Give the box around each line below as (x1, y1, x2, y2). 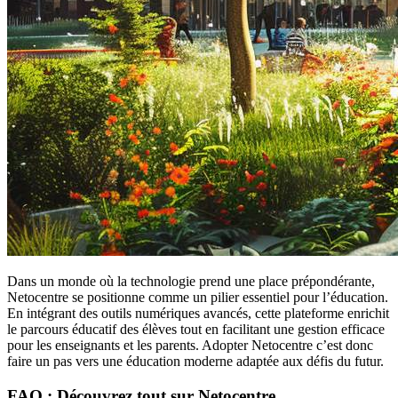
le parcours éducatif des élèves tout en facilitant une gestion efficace (7, 322, 385, 338)
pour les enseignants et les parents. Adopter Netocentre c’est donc (7, 338, 373, 354)
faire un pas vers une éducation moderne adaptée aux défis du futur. (7, 354, 384, 370)
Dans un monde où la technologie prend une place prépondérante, (7, 274, 375, 290)
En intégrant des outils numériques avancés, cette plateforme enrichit (7, 306, 389, 322)
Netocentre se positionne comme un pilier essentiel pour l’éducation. (7, 290, 388, 306)
